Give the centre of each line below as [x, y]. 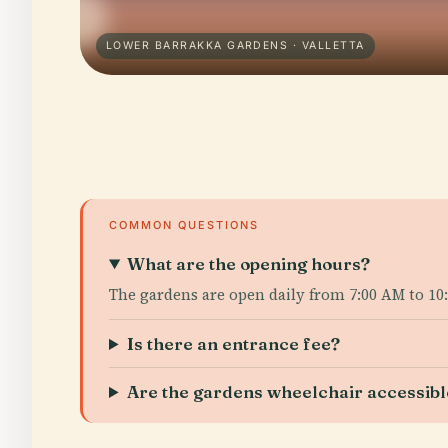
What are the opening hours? [249, 263]
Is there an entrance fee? [234, 343]
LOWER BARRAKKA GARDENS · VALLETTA [235, 45]
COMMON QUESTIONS [184, 225]
